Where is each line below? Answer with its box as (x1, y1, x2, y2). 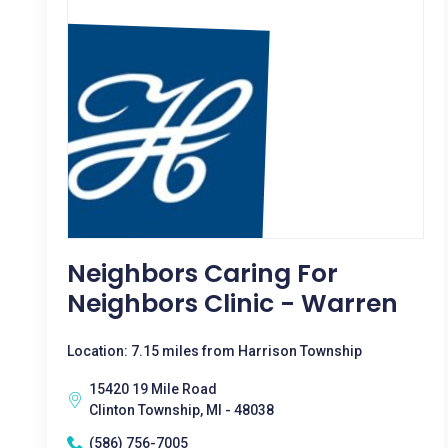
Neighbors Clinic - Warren (67, 286, 398, 321)
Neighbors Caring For (67, 256, 338, 291)
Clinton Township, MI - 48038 (89, 402, 274, 418)
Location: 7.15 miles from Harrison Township (67, 343, 362, 359)
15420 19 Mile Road (89, 381, 217, 397)
